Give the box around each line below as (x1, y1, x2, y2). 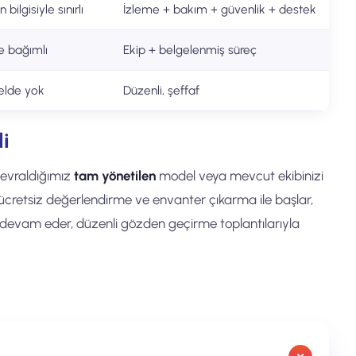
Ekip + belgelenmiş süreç (123, 42, 257, 57)
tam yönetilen (74, 168, 156, 184)
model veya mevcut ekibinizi (156, 168, 323, 184)
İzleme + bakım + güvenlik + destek (123, 2, 316, 17)
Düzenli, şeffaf (123, 83, 199, 98)
